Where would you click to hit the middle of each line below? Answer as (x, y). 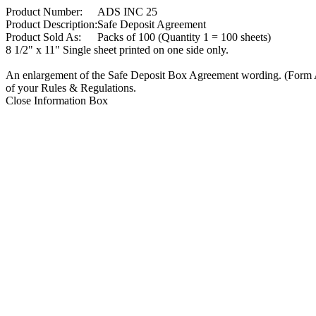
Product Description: (51, 24)
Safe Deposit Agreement (152, 24)
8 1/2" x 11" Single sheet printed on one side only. (117, 50)
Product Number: (44, 12)
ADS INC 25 (127, 12)
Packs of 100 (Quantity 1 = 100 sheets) (184, 37)
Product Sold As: (43, 37)
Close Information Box (57, 101)
